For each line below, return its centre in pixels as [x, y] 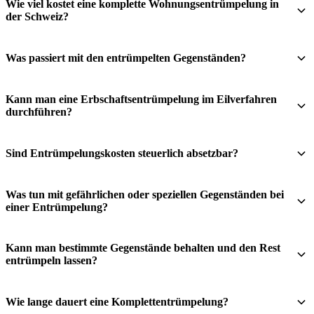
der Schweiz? [37, 16]
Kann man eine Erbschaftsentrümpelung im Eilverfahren [141, 99]
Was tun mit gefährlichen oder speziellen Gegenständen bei [145, 194]
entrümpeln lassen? [52, 260]
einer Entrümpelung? [57, 207]
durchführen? [39, 112]
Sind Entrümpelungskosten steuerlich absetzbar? [122, 153]
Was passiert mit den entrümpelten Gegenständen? [126, 58]
